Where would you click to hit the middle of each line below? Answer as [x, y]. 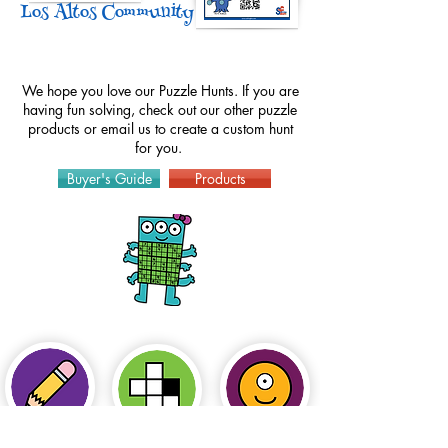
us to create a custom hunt [213, 128]
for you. [160, 147]
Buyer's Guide [109, 178]
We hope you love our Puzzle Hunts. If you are [160, 90]
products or [64, 128]
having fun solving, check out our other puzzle [160, 109]
